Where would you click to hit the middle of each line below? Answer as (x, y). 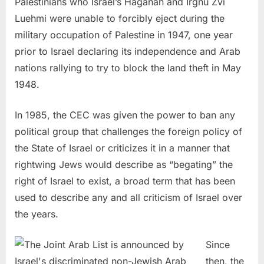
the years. (37, 214)
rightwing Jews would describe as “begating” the (124, 164)
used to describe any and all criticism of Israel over (128, 197)
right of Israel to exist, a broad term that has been (125, 181)
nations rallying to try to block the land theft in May (128, 67)
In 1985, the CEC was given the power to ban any (125, 115)
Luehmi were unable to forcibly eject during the (120, 18)
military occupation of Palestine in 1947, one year (124, 34)
